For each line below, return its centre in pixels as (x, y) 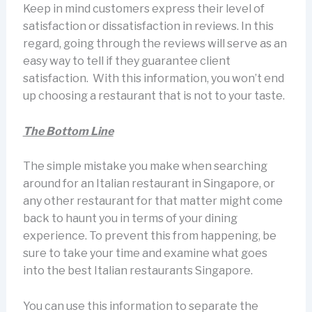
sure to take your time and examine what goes (145, 253)
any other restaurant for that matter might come (153, 201)
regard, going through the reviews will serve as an (155, 44)
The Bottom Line (68, 131)
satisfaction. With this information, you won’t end (153, 79)
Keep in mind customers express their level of (143, 9)
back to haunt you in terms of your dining (130, 219)
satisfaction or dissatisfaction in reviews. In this (148, 26)
